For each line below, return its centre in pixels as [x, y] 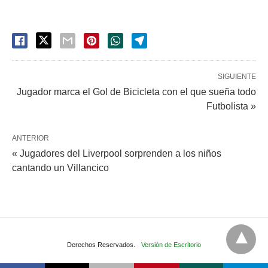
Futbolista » [231, 106]
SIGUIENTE [237, 77]
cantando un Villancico [60, 168]
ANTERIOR [31, 138]
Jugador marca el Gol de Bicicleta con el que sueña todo [136, 92]
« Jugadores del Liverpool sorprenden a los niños [117, 153]
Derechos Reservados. [101, 245]
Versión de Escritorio [171, 245]
